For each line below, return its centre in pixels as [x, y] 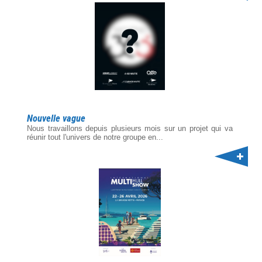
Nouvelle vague [56, 118]
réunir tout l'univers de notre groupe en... [95, 137]
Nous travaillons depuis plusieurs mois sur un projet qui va [130, 128]
